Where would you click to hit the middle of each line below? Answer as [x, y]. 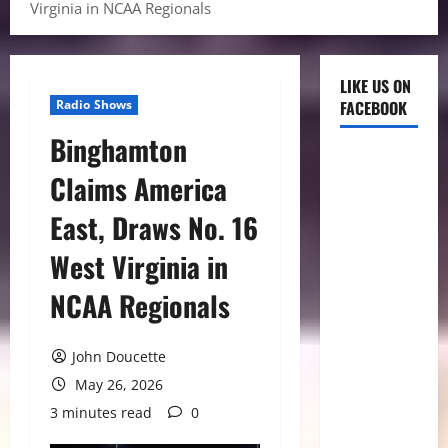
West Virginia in [139, 266]
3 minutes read [101, 412]
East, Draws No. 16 [154, 227]
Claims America [138, 188]
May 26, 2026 [116, 384]
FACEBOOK [373, 108]
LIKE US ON [375, 86]
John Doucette [118, 356]
